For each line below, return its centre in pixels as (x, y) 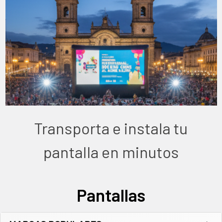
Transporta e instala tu (111, 128)
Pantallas (111, 194)
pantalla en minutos (111, 151)
